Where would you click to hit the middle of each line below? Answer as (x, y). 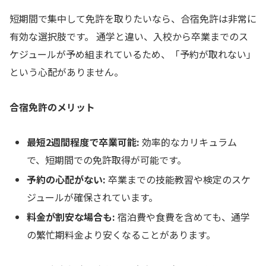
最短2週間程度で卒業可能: (83, 142)
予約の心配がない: (66, 179)
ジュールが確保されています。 (93, 197)
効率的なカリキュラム (189, 142)
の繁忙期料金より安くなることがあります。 (121, 235)
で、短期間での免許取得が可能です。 (107, 159)
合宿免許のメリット (52, 107)
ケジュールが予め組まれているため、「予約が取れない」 (133, 54)
